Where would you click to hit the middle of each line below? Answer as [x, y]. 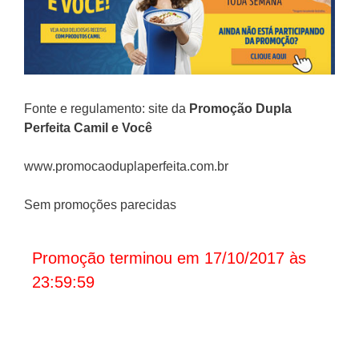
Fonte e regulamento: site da [107, 109]
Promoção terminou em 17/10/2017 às [169, 258]
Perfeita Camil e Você [88, 128]
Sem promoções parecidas [100, 205]
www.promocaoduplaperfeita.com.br [126, 167]
